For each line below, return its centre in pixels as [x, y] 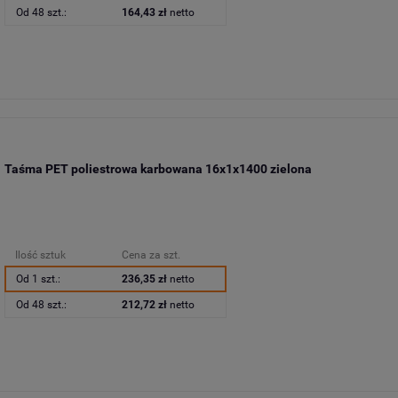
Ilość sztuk [40, 255]
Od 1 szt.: [38, 279]
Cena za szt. [151, 255]
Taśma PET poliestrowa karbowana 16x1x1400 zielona [158, 168]
